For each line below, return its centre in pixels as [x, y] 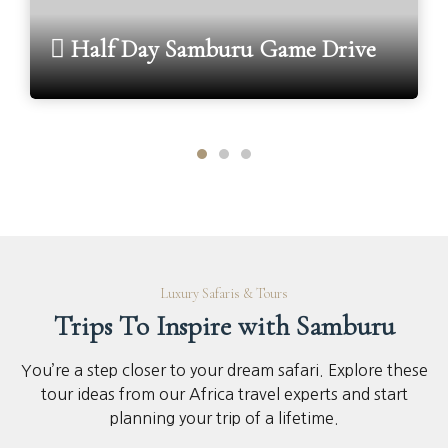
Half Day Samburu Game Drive [220, 49]
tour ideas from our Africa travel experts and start [224, 394]
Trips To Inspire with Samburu [224, 326]
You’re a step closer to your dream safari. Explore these [224, 370]
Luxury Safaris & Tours [224, 294]
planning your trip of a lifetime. [224, 418]
